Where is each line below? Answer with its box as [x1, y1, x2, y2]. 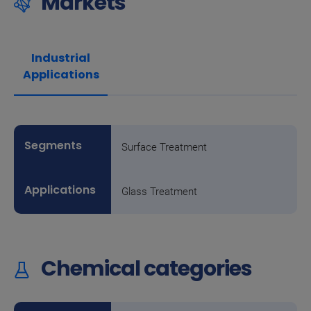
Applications [22, 67, 99, 83]
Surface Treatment [121, 141, 207, 153]
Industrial [31, 50, 91, 66]
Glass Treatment [121, 185, 197, 198]
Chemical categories [37, 253, 253, 283]
